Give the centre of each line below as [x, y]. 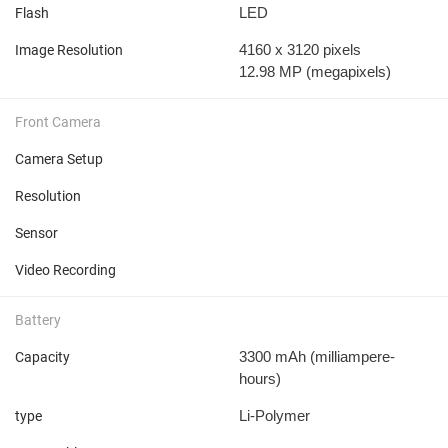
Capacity [42, 356]
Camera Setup [59, 158]
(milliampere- [352, 356]
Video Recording [65, 269]
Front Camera [58, 121]
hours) [260, 378]
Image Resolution [69, 49]
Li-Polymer [274, 415]
